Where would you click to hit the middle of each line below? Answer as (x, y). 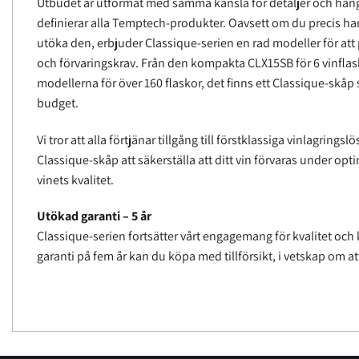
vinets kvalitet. (75, 179)
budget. (58, 103)
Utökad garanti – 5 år (94, 216)
